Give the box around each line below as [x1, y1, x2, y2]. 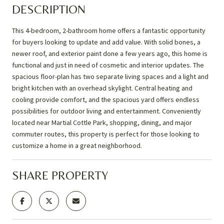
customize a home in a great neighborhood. [12, 140, 142, 150]
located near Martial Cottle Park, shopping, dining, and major [12, 117, 192, 127]
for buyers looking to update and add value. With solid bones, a [12, 37, 200, 46]
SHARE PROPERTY [12, 168, 108, 182]
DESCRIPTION [12, 2, 85, 16]
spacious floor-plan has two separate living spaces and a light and [12, 71, 208, 81]
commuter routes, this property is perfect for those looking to [12, 129, 199, 138]
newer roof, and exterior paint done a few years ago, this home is [12, 48, 207, 58]
